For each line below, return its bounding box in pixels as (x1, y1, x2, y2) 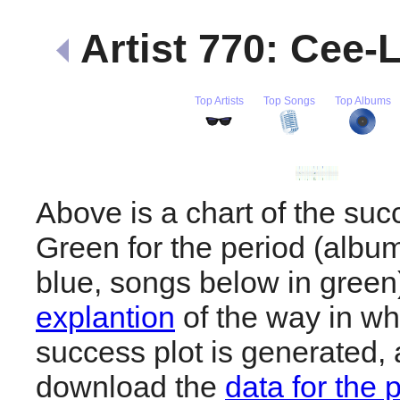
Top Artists (194, 95, 244, 106)
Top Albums (334, 95, 391, 106)
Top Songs (262, 95, 315, 106)
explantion (36, 299, 175, 334)
